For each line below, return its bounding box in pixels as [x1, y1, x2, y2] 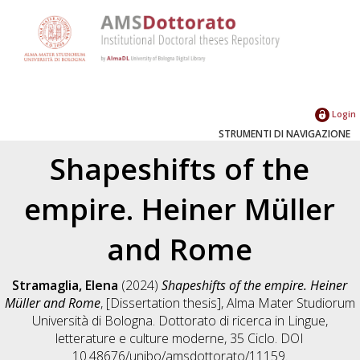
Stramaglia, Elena [12, 276, 119, 294]
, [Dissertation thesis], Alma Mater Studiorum [100, 293, 355, 312]
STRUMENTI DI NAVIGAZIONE [219, 126, 350, 141]
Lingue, [287, 311, 328, 329]
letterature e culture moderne [55, 329, 225, 347]
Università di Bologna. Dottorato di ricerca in [31, 311, 288, 329]
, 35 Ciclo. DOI [224, 329, 305, 347]
